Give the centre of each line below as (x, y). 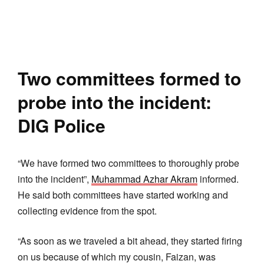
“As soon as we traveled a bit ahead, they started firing (130, 240)
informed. (218, 179)
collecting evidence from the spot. (87, 210)
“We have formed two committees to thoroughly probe (128, 163)
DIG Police (62, 125)
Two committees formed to (129, 78)
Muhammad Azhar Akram (144, 179)
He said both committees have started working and (123, 194)
